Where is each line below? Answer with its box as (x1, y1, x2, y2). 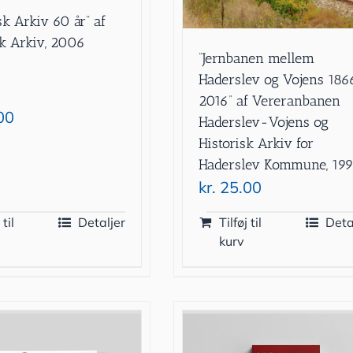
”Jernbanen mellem (199, 49, 315, 67)
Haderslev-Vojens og (199, 113, 329, 131)
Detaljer (78, 214, 126, 230)
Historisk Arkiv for (199, 134, 314, 152)
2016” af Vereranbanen (199, 91, 341, 110)
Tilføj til (219, 214, 262, 230)
